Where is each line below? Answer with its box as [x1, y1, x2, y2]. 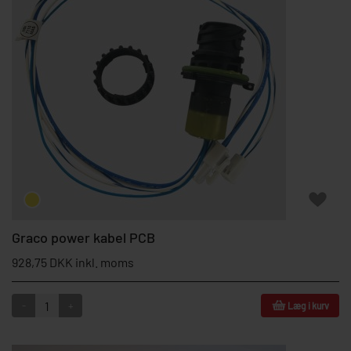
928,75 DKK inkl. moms [12, 255, 134, 270]
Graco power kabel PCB [12, 229, 155, 246]
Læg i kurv [287, 300, 329, 311]
